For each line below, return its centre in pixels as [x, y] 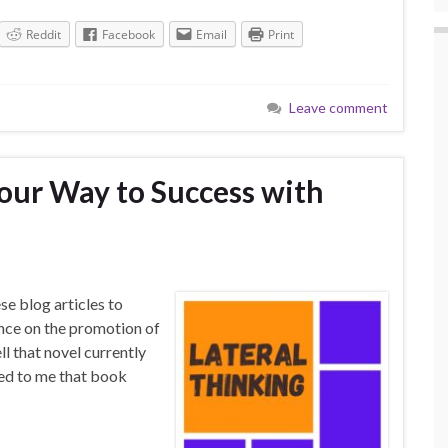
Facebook [128, 35]
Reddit [43, 35]
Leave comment [338, 107]
